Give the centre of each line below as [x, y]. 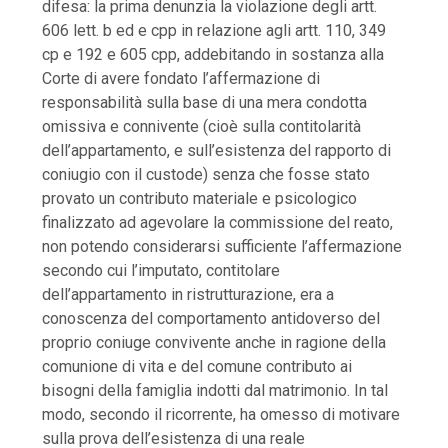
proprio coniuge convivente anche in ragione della [214, 342]
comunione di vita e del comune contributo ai [197, 366]
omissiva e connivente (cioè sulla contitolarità [202, 126]
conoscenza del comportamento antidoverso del [211, 318]
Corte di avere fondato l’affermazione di [181, 78]
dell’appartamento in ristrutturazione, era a [188, 294]
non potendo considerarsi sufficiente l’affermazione [222, 246]
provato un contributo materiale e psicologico [200, 198]
